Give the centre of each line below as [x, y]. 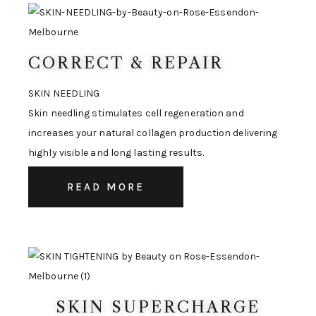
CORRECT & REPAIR [126, 63]
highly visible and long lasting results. [116, 153]
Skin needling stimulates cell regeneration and [136, 114]
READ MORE [106, 187]
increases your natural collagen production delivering [153, 133]
